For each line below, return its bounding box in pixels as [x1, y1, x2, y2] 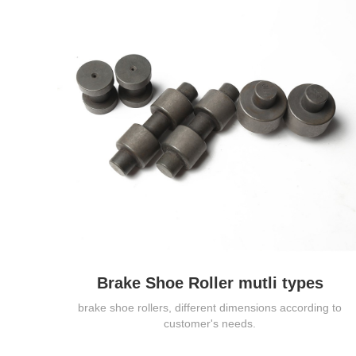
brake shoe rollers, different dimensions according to [78, 301, 342, 315]
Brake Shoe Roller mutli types [96, 274, 323, 292]
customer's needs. [164, 317, 256, 331]
